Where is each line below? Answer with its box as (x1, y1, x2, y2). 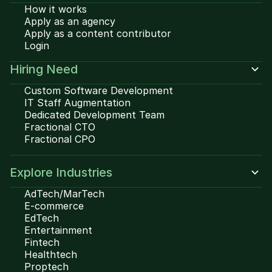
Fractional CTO (24, 121, 95, 133)
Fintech (24, 236, 59, 248)
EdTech (24, 212, 59, 224)
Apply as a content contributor (24, 27, 171, 39)
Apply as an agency (24, 15, 115, 27)
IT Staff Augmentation (24, 97, 131, 109)
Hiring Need (10, 62, 78, 76)
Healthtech (24, 248, 77, 260)
